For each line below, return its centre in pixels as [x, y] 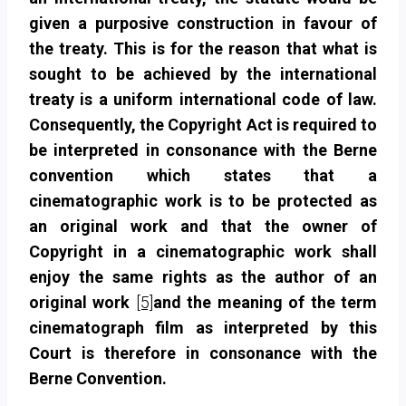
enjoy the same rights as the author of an [203, 276]
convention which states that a [203, 175]
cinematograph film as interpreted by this [203, 327]
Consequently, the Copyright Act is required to [203, 124]
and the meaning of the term [265, 302]
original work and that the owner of [218, 226]
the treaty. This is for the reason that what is [203, 48]
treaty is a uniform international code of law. [203, 99]
